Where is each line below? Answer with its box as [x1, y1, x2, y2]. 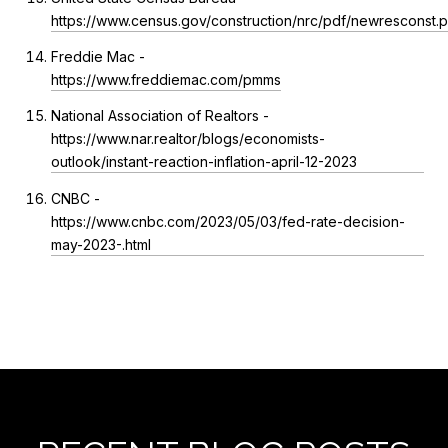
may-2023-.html [50, 235, 151, 253]
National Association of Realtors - [50, 107, 269, 125]
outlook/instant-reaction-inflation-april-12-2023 [50, 153, 357, 171]
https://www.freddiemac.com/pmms [50, 71, 281, 89]
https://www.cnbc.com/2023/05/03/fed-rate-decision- [50, 212, 405, 230]
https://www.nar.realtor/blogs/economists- [50, 130, 325, 148]
